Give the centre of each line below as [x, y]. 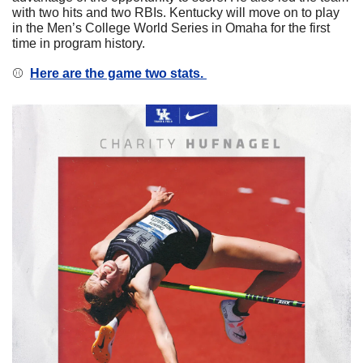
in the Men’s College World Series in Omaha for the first [171, 28]
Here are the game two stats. [118, 74]
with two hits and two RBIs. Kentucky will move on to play [176, 13]
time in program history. [80, 44]
